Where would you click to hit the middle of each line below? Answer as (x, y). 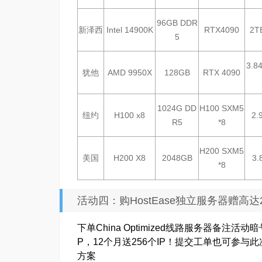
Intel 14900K (130, 30)
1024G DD (177, 108)
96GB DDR (177, 23)
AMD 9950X (130, 73)
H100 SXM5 (222, 108)
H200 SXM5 (222, 151)
